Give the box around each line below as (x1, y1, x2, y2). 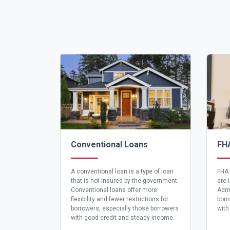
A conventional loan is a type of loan (71, 168, 174, 176)
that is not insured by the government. (71, 177, 179, 185)
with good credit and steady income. (71, 214, 175, 222)
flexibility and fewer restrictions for (71, 196, 168, 203)
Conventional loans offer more (71, 186, 157, 194)
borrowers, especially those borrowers (71, 205, 179, 213)
